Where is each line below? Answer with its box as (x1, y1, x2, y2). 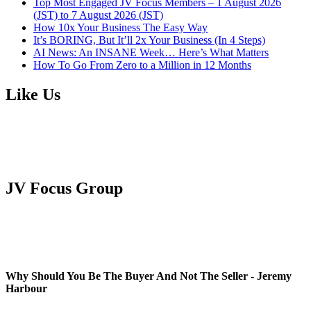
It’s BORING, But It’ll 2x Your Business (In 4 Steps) (33, 34, 265, 47)
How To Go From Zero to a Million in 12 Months (33, 59, 251, 72)
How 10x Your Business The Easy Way (33, 22, 208, 34)
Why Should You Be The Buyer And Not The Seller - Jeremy (6, 270, 292, 282)
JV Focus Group (6, 179, 123, 198)
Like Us (6, 85, 60, 104)
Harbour (6, 283, 47, 294)
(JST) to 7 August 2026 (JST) (33, 9, 163, 22)
